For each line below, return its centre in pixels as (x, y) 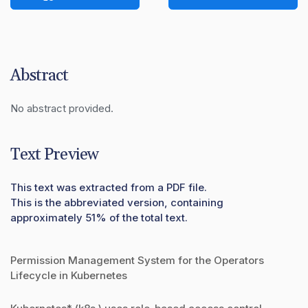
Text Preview (54, 154)
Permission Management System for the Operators (137, 260)
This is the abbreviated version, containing (117, 202)
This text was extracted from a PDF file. (109, 187)
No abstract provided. (62, 108)
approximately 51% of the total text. (99, 217)
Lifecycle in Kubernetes (69, 275)
